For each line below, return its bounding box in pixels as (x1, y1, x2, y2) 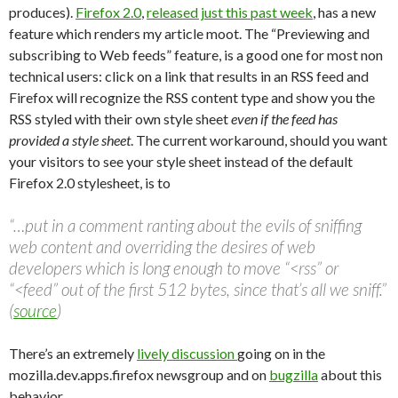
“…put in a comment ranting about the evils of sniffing (9, 215, 362, 235)
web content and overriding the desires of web (9, 236, 315, 257)
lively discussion (137, 345, 237, 362)
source (13, 300, 57, 321)
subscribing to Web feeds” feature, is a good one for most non (9, 46, 383, 63)
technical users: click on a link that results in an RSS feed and (9, 68, 369, 84)
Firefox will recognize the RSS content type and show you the (9, 89, 375, 106)
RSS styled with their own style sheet (9, 110, 231, 127)
